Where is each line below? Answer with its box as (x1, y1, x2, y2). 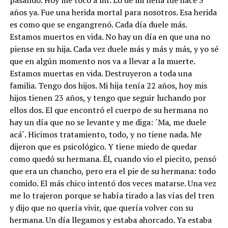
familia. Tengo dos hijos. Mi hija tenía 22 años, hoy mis (9, 79, 207, 91)
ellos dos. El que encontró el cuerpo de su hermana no (9, 104, 208, 116)
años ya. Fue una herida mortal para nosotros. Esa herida (9, 6, 217, 18)
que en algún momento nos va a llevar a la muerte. (9, 55, 195, 67)
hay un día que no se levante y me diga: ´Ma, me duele (9, 116, 206, 128)
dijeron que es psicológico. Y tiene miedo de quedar (9, 140, 197, 152)
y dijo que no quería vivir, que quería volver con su (9, 202, 193, 213)
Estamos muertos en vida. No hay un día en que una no (9, 31, 210, 42)
